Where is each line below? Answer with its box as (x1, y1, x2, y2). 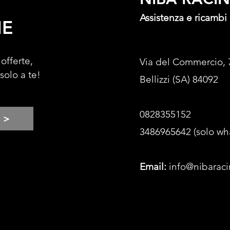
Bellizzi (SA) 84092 (140, 73, 218, 85)
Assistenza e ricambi (140, 11, 227, 24)
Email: (140, 160, 166, 172)
